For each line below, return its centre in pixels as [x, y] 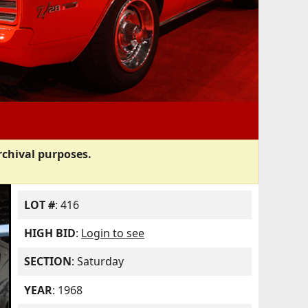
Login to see [113, 233]
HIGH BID [50, 233]
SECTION [48, 262]
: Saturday [98, 262]
